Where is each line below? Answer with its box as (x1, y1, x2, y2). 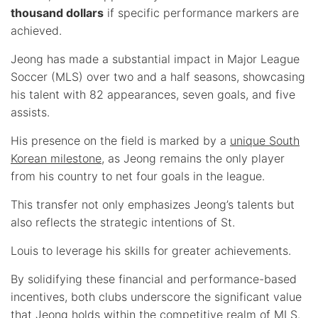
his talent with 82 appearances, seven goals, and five (11, 87, 295, 102)
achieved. (11, 23, 62, 38)
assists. (11, 104, 50, 119)
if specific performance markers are (104, 5, 299, 20)
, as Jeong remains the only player (102, 150, 285, 165)
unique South (230, 133, 300, 148)
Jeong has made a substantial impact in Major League (11, 51, 300, 66)
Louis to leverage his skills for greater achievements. (11, 243, 291, 258)
